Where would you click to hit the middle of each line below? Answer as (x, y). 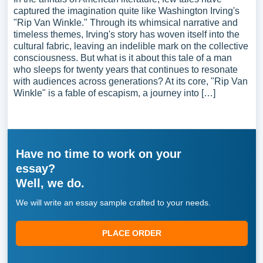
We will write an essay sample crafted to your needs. (113, 203)
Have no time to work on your (98, 154)
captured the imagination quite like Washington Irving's (126, 11)
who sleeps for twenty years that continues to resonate (125, 70)
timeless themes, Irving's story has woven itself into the (126, 34)
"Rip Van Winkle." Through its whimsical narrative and (125, 23)
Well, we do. (50, 183)
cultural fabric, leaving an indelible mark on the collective (131, 46)
